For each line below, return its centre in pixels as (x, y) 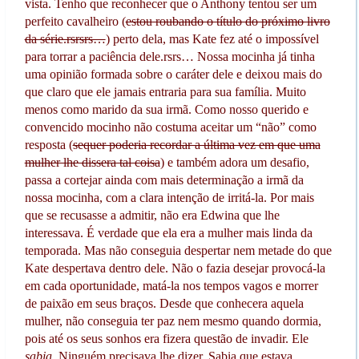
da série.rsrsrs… (65, 39)
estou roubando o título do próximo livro (228, 22)
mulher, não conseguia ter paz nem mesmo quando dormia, (173, 321)
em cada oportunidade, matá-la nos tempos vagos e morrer (171, 286)
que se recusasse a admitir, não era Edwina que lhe (152, 216)
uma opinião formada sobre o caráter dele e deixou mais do (173, 75)
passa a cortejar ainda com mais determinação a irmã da (164, 180)
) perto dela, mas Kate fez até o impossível (212, 39)
